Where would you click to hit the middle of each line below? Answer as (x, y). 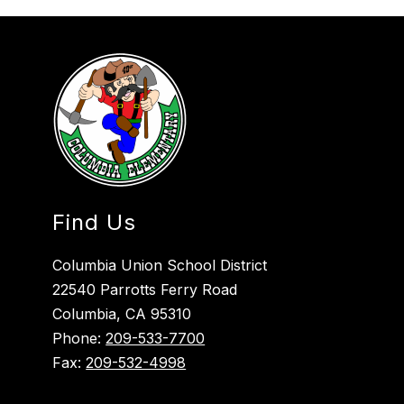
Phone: (79, 339)
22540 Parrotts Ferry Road (145, 290)
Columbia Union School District (160, 266)
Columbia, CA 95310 (122, 314)
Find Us (95, 223)
